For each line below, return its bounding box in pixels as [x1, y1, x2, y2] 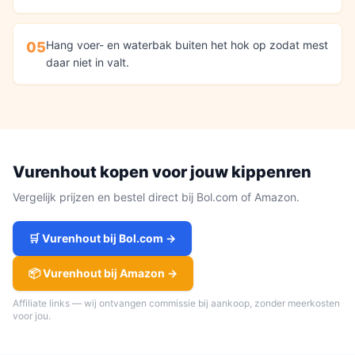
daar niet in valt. [46, 55, 129, 69]
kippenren [231, 162, 311, 181]
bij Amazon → [101, 266, 177, 280]
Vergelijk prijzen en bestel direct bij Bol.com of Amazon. [13, 190, 300, 204]
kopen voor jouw [97, 162, 231, 181]
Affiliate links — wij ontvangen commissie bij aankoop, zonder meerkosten [13, 297, 340, 309]
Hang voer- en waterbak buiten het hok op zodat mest [46, 38, 328, 52]
